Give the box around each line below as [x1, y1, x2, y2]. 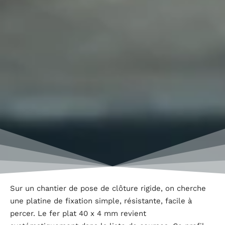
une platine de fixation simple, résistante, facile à [10, 196, 192, 205]
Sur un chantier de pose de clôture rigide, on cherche [10, 183, 206, 193]
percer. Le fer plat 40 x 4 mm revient [10, 208, 146, 218]
